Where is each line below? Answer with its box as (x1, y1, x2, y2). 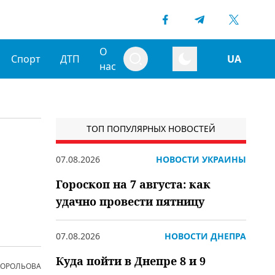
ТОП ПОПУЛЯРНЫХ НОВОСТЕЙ (87, 123, 215, 134)
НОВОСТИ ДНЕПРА (165, 230, 246, 242)
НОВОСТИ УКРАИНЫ (156, 153, 246, 165)
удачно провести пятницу (56, 194, 204, 209)
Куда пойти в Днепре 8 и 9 (56, 254, 206, 268)
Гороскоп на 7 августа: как (56, 177, 211, 192)
